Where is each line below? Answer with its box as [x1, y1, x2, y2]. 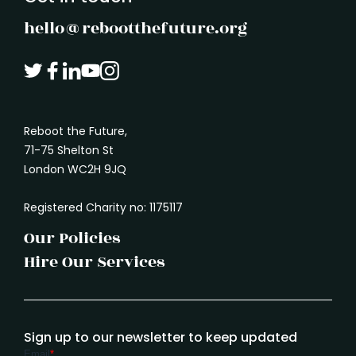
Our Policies [24, 225, 120, 250]
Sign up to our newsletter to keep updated [24, 327, 297, 346]
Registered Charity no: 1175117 [24, 199, 183, 215]
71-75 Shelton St [24, 141, 114, 158]
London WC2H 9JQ [24, 161, 126, 177]
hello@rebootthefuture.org [24, 15, 247, 41]
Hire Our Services [24, 249, 164, 274]
